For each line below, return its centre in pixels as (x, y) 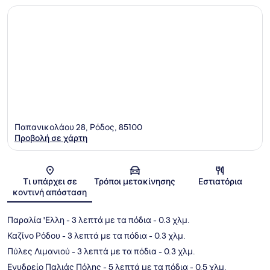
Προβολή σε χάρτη (51, 138)
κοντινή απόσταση (50, 193)
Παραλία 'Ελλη (36, 220)
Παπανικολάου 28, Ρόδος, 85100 (78, 127)
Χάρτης (148, 174)
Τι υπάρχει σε (50, 182)
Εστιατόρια (220, 182)
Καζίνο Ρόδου (34, 236)
